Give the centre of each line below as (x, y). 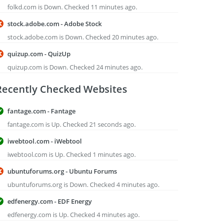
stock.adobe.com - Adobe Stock (55, 24)
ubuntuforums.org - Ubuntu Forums (62, 171)
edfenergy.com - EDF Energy (50, 201)
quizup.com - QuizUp (39, 54)
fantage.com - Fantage (41, 111)
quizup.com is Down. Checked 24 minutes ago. (75, 67)
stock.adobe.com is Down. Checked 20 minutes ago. (83, 37)
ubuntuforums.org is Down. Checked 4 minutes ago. (83, 184)
